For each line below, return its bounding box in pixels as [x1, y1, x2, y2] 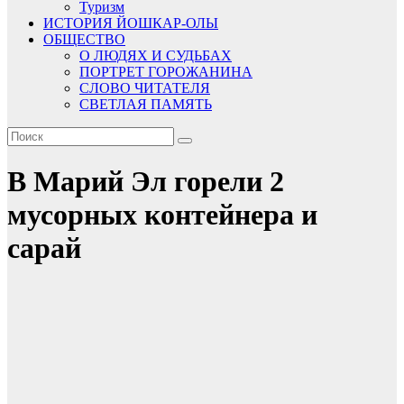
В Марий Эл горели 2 [7, 165, 284, 198]
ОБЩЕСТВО [43, 32, 125, 47]
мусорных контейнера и [7, 198, 317, 232]
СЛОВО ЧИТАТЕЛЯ [79, 80, 210, 96]
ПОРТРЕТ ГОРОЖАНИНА [79, 64, 252, 79]
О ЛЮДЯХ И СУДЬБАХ [79, 48, 232, 63]
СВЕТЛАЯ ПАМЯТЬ [79, 96, 212, 112]
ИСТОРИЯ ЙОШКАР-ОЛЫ [43, 15, 218, 31]
